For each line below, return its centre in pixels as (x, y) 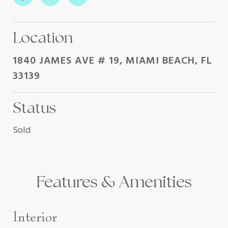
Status (34, 108)
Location (43, 37)
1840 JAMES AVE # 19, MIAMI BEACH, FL (112, 61)
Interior (35, 217)
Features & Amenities (114, 182)
